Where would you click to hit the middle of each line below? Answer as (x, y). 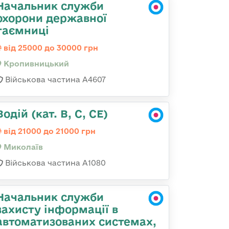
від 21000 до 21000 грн (49, 131)
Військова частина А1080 (54, 163)
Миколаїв (22, 147)
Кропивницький (35, 64)
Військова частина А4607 (54, 79)
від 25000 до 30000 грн (50, 48)
